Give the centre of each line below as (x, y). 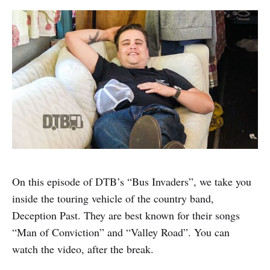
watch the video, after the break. (83, 249)
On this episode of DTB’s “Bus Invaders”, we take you (132, 181)
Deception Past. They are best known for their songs (126, 215)
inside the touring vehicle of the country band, (113, 198)
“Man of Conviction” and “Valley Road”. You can (121, 232)
